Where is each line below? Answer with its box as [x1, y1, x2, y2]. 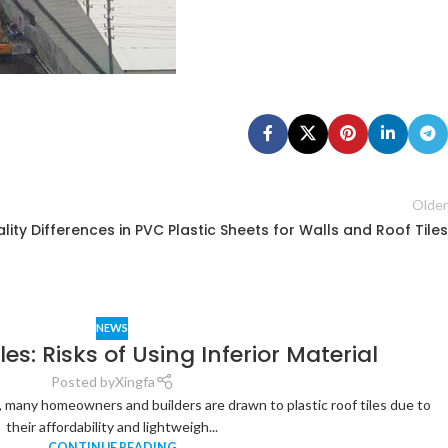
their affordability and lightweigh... [6, 417, 218, 435]
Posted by [50, 372, 115, 390]
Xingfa [114, 372, 155, 390]
